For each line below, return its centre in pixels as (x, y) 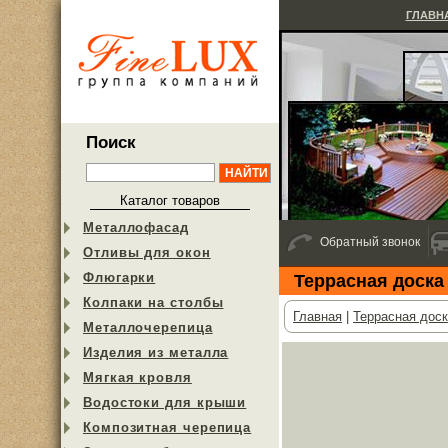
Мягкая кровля (137, 377)
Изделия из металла (156, 352)
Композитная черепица (167, 427)
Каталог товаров (170, 200)
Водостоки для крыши (165, 402)
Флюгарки (119, 277)
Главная (317, 316)
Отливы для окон (147, 252)
